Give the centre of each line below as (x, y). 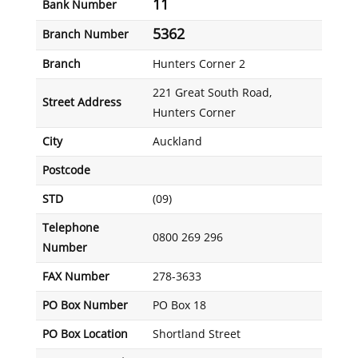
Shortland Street (196, 334)
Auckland (177, 142)
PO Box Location (85, 334)
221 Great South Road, (212, 93)
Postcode (66, 171)
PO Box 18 (179, 306)
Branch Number (85, 35)
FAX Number (76, 277)
